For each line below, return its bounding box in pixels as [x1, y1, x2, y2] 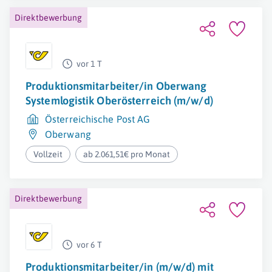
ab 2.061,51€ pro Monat [83, 149, 171, 159]
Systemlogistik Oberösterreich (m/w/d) [25, 94, 213, 107]
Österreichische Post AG [45, 114, 151, 124]
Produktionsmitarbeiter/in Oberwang [25, 80, 207, 92]
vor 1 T [76, 59, 102, 69]
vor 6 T [76, 240, 102, 250]
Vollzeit [33, 149, 63, 159]
